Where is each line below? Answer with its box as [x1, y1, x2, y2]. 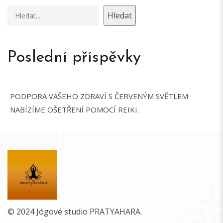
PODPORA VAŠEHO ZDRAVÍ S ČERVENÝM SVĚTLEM [10, 91, 188, 101]
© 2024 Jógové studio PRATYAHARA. [7, 206, 142, 217]
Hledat [108, 10, 132, 21]
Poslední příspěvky [7, 50, 141, 66]
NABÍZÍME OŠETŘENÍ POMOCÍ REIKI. [10, 105, 139, 114]
